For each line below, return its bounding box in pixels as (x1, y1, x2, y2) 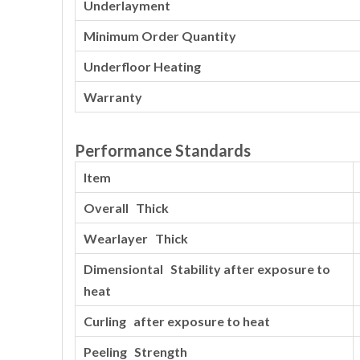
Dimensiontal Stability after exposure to (84, 261, 330, 276)
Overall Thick (84, 200, 169, 215)
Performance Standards (75, 141, 251, 160)
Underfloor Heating (84, 59, 201, 74)
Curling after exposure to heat (84, 313, 270, 329)
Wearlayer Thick (84, 231, 188, 246)
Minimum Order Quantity (84, 28, 236, 43)
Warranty (84, 89, 142, 104)
